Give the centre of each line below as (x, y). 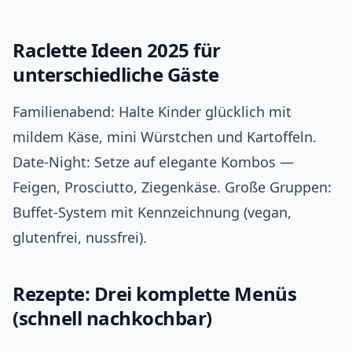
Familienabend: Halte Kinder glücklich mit (152, 112)
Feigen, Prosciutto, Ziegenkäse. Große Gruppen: (172, 187)
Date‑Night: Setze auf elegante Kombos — (153, 162)
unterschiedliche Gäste (116, 75)
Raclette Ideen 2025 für (117, 50)
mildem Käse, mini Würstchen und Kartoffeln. (165, 137)
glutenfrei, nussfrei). (80, 238)
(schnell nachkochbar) (112, 318)
